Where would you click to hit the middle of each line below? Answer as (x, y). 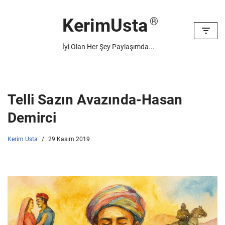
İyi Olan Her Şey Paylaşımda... (108, 47)
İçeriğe (21, 28)
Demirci (32, 118)
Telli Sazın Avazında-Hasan (95, 100)
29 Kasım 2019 (69, 139)
